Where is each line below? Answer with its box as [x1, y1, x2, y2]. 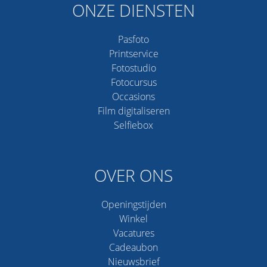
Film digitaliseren [97, 104, 170, 118]
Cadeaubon [109, 241, 158, 254]
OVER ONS [94, 164, 173, 187]
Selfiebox [114, 119, 153, 132]
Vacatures [113, 226, 154, 240]
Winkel [119, 212, 148, 226]
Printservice [108, 47, 159, 61]
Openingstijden [101, 198, 166, 212]
